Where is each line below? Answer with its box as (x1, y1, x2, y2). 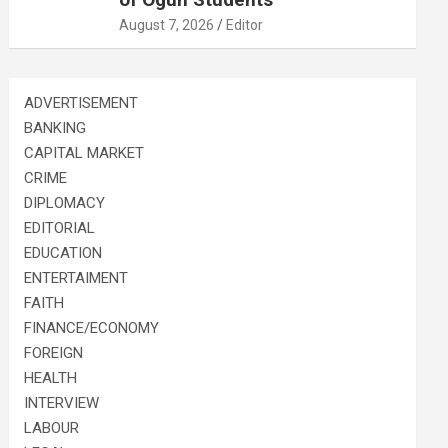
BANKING (24, 119, 87, 137)
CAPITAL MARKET (24, 144, 145, 162)
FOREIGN (24, 344, 84, 362)
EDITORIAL (24, 219, 96, 237)
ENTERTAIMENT (24, 269, 129, 287)
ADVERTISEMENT (24, 94, 139, 112)
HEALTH (24, 369, 78, 387)
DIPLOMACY (24, 194, 106, 212)
